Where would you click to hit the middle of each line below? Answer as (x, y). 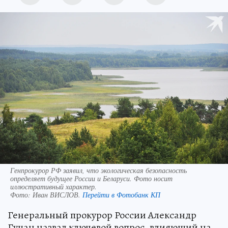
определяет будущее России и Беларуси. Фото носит (91, 179)
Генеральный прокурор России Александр (102, 215)
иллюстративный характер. (53, 187)
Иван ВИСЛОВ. (58, 195)
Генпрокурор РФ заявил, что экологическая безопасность (98, 170)
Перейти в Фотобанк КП (121, 195)
